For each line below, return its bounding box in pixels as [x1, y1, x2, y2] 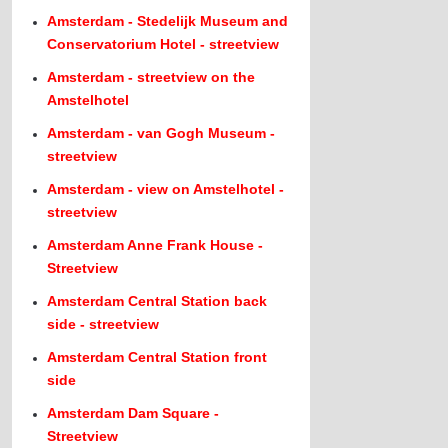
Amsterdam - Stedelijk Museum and [47, 13, 289, 29]
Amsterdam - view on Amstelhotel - [47, 181, 285, 197]
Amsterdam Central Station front [47, 349, 268, 365]
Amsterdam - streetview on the [47, 69, 256, 85]
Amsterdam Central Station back [47, 293, 268, 309]
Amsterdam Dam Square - [47, 405, 220, 421]
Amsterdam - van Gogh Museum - [47, 125, 276, 141]
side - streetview [47, 316, 160, 332]
